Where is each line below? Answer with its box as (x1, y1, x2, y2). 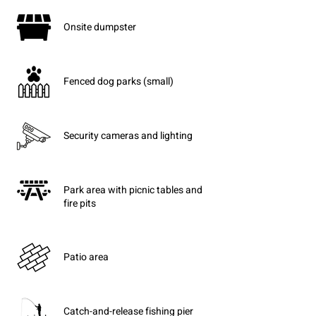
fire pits (63, 196, 96, 211)
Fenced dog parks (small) (63, 74, 174, 89)
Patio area (63, 250, 109, 265)
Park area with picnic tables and (63, 183, 202, 197)
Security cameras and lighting (63, 128, 193, 143)
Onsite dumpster (63, 20, 136, 35)
